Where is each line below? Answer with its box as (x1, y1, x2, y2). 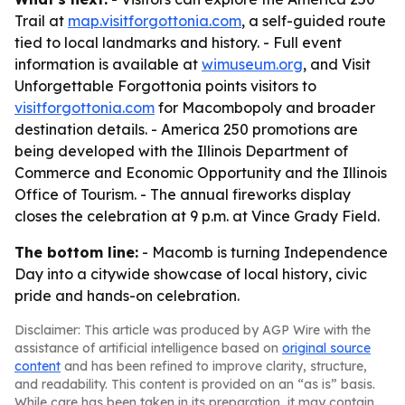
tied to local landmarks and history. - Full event (14, 33, 342, 52)
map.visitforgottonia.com (68, 12, 241, 30)
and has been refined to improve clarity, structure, (61, 358, 367, 374)
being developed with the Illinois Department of (14, 142, 348, 160)
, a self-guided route (241, 12, 386, 30)
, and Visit (303, 55, 371, 73)
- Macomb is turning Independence (138, 243, 388, 261)
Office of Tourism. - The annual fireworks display (14, 185, 351, 203)
